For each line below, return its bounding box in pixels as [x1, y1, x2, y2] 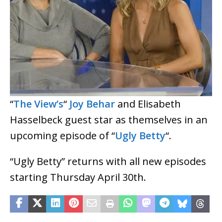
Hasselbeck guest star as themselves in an [10, 113, 208, 127]
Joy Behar [67, 97, 115, 111]
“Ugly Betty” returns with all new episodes [10, 155, 206, 168]
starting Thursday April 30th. [10, 170, 146, 184]
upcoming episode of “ [10, 129, 115, 143]
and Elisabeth [115, 97, 181, 111]
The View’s [13, 97, 63, 111]
